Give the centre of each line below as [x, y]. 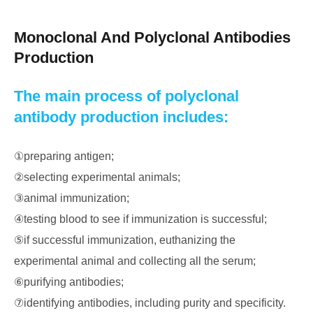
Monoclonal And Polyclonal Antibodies [152, 37]
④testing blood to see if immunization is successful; [140, 219]
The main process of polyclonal [126, 96]
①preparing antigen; [64, 156]
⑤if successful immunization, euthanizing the [125, 240]
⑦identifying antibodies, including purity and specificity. [150, 303]
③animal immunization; [72, 198]
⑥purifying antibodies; [69, 282]
